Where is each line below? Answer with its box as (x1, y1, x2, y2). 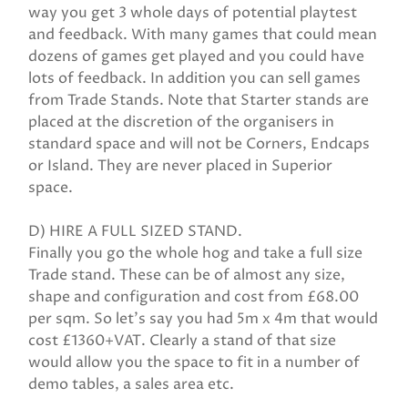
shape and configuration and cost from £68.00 (28, 287, 359, 307)
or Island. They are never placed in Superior (28, 156, 332, 176)
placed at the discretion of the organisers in (28, 112, 334, 132)
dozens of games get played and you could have (28, 46, 364, 66)
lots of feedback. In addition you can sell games (28, 68, 361, 88)
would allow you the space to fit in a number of (28, 352, 360, 372)
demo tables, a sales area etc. (28, 374, 234, 394)
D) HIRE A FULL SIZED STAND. (28, 221, 242, 241)
